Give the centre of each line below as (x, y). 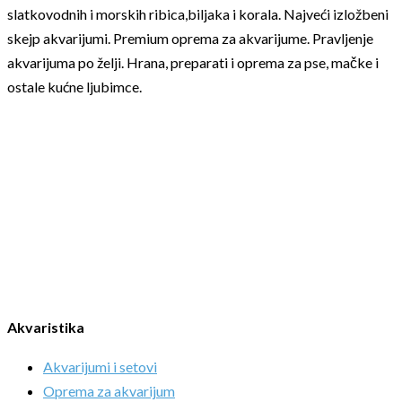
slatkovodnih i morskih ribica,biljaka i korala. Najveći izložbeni (198, 13)
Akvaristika (46, 328)
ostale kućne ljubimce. (74, 86)
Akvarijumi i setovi (100, 367)
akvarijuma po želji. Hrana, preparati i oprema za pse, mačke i (193, 62)
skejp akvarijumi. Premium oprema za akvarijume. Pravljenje (190, 38)
